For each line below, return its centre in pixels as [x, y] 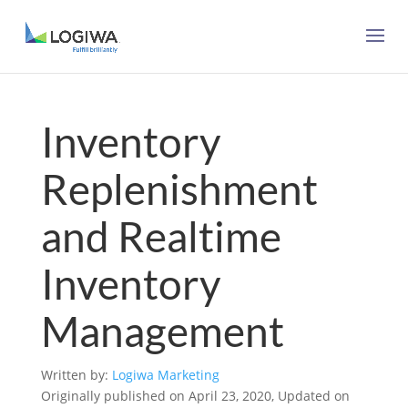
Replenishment [179, 189]
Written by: [76, 375]
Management [162, 331]
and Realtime [161, 236]
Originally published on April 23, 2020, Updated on [195, 396]
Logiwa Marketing [165, 375]
